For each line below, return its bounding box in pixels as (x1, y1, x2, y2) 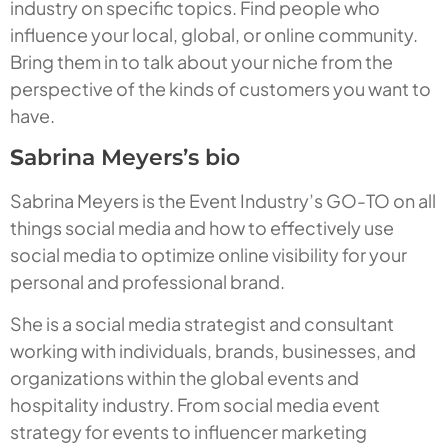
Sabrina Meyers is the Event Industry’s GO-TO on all (10, 189, 436, 213)
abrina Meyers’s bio (24, 144, 240, 172)
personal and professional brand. (10, 270, 285, 294)
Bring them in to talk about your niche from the (10, 50, 393, 74)
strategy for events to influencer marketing (10, 420, 367, 444)
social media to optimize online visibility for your (10, 243, 407, 267)
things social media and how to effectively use (10, 216, 394, 240)
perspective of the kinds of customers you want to (10, 77, 431, 101)
